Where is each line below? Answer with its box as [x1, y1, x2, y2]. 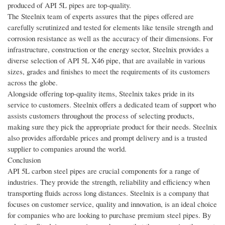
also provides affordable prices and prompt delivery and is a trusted [8, 133, 207, 143]
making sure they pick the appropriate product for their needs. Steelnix [8, 122, 217, 132]
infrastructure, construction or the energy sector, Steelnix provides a [8, 44, 209, 55]
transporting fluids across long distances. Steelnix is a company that [8, 188, 209, 198]
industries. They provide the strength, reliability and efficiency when [8, 177, 210, 187]
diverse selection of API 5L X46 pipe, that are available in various [8, 55, 205, 66]
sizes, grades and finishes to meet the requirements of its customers [8, 66, 210, 77]
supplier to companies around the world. [8, 144, 127, 154]
